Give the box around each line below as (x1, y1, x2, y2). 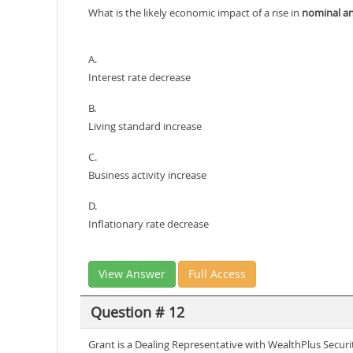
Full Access (188, 266, 246, 281)
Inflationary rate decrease (88, 217, 209, 231)
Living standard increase (88, 119, 202, 133)
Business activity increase (88, 168, 206, 182)
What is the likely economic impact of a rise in (88, 6, 302, 20)
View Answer (98, 266, 165, 281)
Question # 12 (90, 302, 184, 321)
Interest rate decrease (88, 70, 191, 84)
